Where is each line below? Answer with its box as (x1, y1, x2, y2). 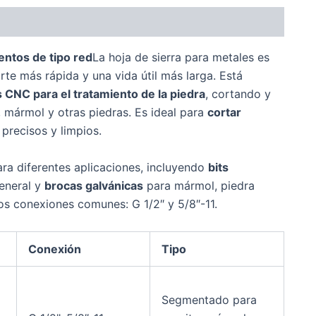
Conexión (28, 241, 81, 256)
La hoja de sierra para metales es (92, 50, 269, 65)
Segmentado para (162, 292, 257, 307)
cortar (207, 105, 241, 120)
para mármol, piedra (143, 178, 255, 193)
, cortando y (205, 87, 271, 102)
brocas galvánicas (44, 178, 143, 193)
